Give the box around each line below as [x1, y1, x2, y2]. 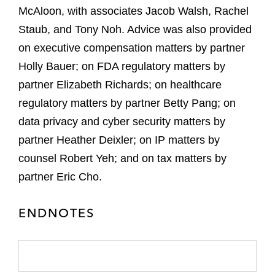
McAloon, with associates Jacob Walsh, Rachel [18, 5, 249, 18]
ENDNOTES [18, 205, 95, 221]
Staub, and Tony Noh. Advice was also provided [18, 23, 252, 36]
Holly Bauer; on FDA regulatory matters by [18, 60, 225, 73]
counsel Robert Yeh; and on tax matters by [18, 152, 227, 165]
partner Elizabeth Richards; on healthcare [18, 79, 222, 91]
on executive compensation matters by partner [18, 42, 245, 55]
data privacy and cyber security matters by [18, 115, 225, 128]
